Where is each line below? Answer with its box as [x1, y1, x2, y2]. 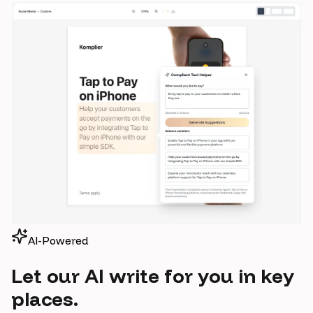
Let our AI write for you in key [11, 263, 294, 288]
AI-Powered [28, 233, 89, 247]
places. [11, 286, 78, 311]
